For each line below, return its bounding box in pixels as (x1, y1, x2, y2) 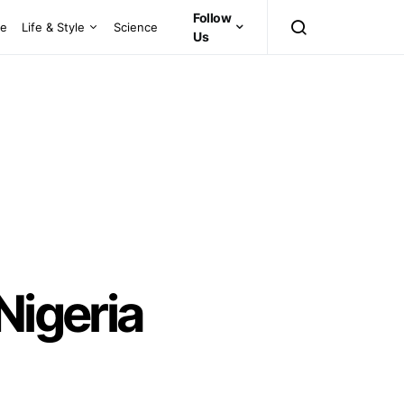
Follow (193, 10, 232, 25)
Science (114, 19, 159, 34)
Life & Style (22, 19, 86, 34)
